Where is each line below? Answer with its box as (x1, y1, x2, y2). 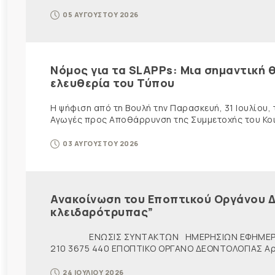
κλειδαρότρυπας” (50, 204, 153, 220)
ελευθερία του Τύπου (50, 76, 175, 91)
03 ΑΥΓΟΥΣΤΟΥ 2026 (63, 139, 139, 149)
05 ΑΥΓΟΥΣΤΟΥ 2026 (63, 10, 139, 20)
